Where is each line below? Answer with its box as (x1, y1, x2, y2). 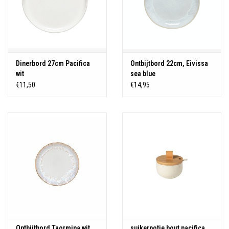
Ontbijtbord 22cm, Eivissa (130, 59, 208, 68)
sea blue (130, 70, 155, 78)
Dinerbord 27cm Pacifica (16, 59, 90, 68)
